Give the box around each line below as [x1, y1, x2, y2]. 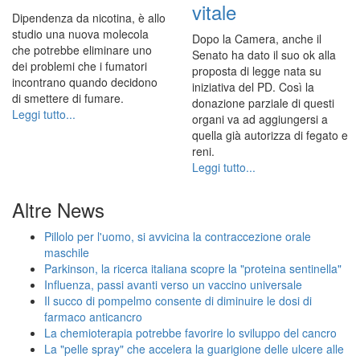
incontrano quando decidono [12, 73, 157, 90]
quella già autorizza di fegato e [192, 126, 348, 143]
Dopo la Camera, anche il [192, 30, 321, 47]
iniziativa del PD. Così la [192, 78, 314, 95]
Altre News [12, 194, 104, 223]
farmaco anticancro [44, 308, 142, 325]
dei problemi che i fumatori [12, 57, 147, 74]
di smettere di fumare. [12, 89, 124, 106]
